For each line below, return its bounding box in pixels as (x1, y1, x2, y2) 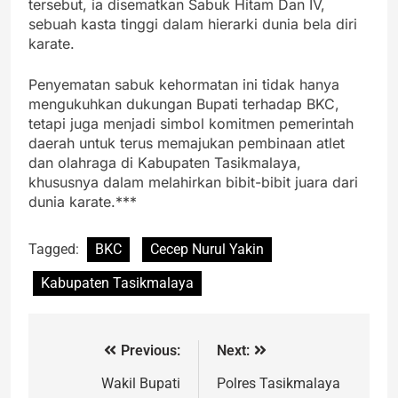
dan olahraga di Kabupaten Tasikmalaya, (28, 154, 301, 172)
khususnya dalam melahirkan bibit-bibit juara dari (28, 173, 358, 192)
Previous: (121, 342, 180, 360)
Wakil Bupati (101, 375, 180, 393)
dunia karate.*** (28, 193, 137, 211)
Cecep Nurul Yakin (150, 241, 264, 259)
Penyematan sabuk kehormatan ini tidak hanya (28, 76, 339, 94)
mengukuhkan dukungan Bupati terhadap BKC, (28, 95, 339, 114)
